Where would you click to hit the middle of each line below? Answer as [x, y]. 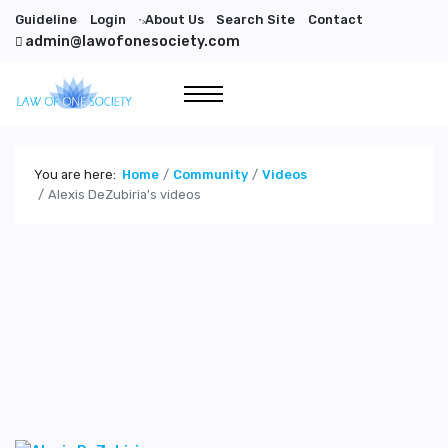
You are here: [78, 174]
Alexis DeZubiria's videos [125, 194]
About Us [174, 19]
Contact [336, 19]
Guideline [46, 19]
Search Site [256, 19]
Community [211, 174]
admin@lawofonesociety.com [132, 41]
